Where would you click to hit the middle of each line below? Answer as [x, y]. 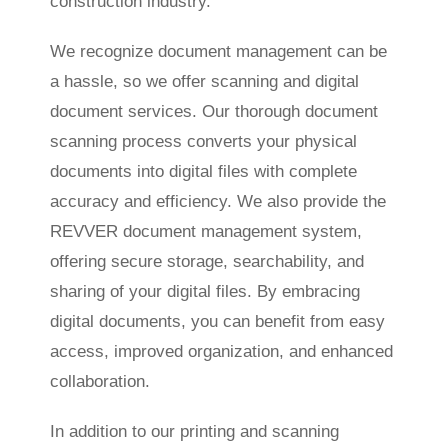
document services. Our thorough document [213, 111]
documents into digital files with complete [203, 171]
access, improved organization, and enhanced [221, 351]
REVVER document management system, [205, 231]
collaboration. [99, 381]
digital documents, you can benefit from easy [217, 321]
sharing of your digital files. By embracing [204, 291]
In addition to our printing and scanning [194, 431]
